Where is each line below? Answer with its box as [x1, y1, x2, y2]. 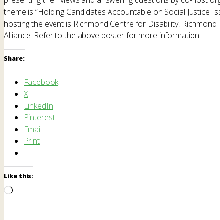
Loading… [12, 185, 46, 196]
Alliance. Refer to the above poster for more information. [4, 29, 201, 41]
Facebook [24, 76, 58, 87]
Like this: [4, 171, 33, 180]
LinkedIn [24, 100, 53, 111]
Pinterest [24, 111, 55, 123]
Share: [4, 54, 25, 63]
